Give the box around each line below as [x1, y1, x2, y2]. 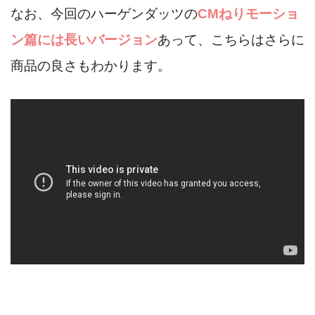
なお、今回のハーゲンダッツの [11, 6, 198, 22]
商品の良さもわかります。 [11, 58, 171, 74]
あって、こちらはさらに [157, 32, 304, 48]
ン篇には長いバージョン [11, 32, 157, 48]
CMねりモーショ [198, 6, 299, 22]
